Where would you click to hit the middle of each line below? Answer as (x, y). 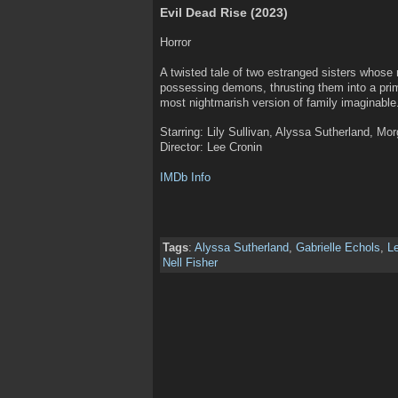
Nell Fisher (190, 263)
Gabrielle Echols (338, 248)
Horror (175, 43)
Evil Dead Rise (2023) (224, 12)
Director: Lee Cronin (211, 147)
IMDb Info (185, 178)
